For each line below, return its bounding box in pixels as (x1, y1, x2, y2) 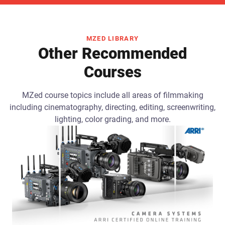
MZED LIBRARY (86, 34, 139, 42)
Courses (83, 62, 142, 81)
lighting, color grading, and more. (54, 114, 171, 124)
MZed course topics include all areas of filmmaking (22, 90, 203, 100)
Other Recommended (38, 44, 187, 63)
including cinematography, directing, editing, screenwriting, (10, 102, 215, 112)
